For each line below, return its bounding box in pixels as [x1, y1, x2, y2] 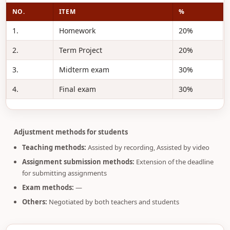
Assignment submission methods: [22, 157, 135, 166]
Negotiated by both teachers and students [47, 197, 179, 206]
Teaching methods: [22, 143, 86, 152]
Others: [22, 197, 47, 206]
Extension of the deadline [134, 157, 214, 166]
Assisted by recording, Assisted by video [86, 143, 209, 152]
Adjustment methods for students [14, 127, 128, 137]
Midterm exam [59, 65, 109, 74]
